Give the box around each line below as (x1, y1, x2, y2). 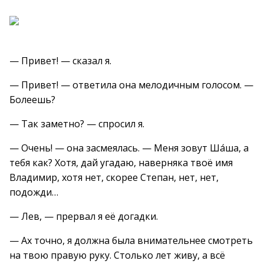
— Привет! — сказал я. (9, 54, 111, 67)
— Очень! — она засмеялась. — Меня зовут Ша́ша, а (9, 141, 249, 154)
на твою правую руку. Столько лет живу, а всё (9, 249, 225, 262)
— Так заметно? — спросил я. (9, 117, 144, 130)
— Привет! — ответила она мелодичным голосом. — (9, 78, 253, 91)
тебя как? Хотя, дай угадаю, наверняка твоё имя (9, 156, 233, 169)
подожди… (9, 186, 58, 199)
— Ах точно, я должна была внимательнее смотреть (9, 234, 253, 247)
